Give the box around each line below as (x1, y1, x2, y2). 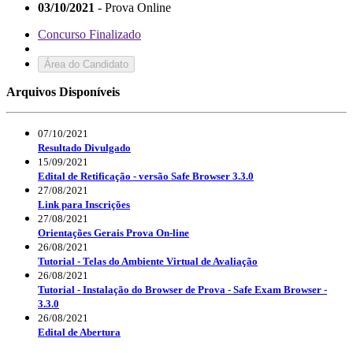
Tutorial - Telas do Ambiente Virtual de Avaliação (38, 255, 258, 267)
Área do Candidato (44, 58, 128, 70)
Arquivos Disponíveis (6, 84, 120, 98)
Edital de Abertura (38, 325, 121, 338)
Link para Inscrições (38, 198, 130, 210)
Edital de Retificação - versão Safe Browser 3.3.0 (38, 169, 254, 182)
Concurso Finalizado (38, 27, 141, 41)
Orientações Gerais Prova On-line (38, 226, 189, 239)
